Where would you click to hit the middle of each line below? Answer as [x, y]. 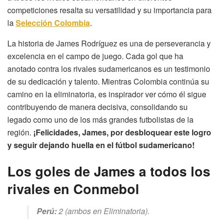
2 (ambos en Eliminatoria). [103, 211]
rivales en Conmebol [73, 189]
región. [19, 132]
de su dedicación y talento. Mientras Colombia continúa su [108, 81]
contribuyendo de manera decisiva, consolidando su [98, 107]
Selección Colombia [53, 22]
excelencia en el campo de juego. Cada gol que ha [95, 56]
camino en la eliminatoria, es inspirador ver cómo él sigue [107, 94]
